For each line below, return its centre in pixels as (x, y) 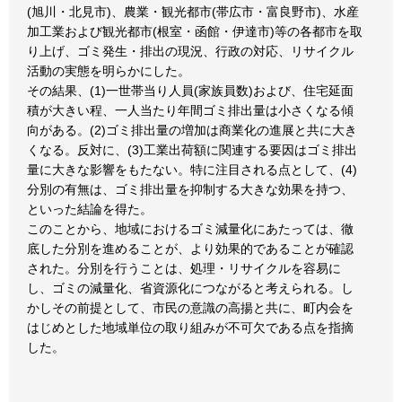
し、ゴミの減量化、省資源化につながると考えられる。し (190, 288)
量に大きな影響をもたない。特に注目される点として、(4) (192, 170)
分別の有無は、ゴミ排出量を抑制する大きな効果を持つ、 (190, 189)
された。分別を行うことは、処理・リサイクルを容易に (184, 268)
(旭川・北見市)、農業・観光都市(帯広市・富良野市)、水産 (193, 12)
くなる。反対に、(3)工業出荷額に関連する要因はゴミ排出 (192, 150)
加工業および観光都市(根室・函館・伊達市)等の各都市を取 (195, 31)
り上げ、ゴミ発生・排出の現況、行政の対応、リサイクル (190, 51)
